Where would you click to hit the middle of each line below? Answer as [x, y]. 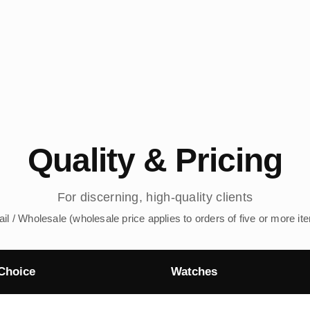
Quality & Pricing [155, 161]
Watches [194, 272]
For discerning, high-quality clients [155, 198]
